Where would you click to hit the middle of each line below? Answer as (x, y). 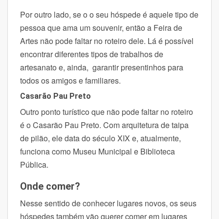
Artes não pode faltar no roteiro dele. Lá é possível (107, 41)
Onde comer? (51, 186)
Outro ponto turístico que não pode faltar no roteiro (107, 111)
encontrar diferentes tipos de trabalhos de (92, 54)
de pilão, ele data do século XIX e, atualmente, (100, 138)
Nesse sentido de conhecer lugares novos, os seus (108, 203)
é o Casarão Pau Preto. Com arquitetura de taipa (104, 125)
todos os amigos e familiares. (71, 80)
